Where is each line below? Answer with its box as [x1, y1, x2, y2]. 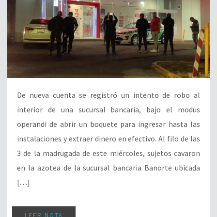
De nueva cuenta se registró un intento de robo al [17, 90, 200, 100]
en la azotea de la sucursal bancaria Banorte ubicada [17, 163, 200, 173]
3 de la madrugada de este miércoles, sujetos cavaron [17, 148, 200, 158]
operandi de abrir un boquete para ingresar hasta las [17, 119, 200, 129]
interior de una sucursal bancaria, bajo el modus [17, 105, 200, 115]
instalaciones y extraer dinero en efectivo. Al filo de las [17, 134, 200, 144]
